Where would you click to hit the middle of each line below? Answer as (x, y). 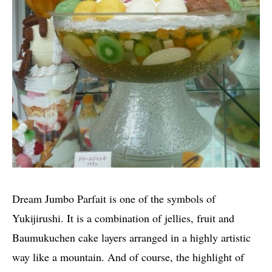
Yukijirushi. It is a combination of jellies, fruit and (123, 218)
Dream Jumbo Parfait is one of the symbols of (114, 198)
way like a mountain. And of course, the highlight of (128, 257)
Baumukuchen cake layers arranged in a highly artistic (131, 237)
